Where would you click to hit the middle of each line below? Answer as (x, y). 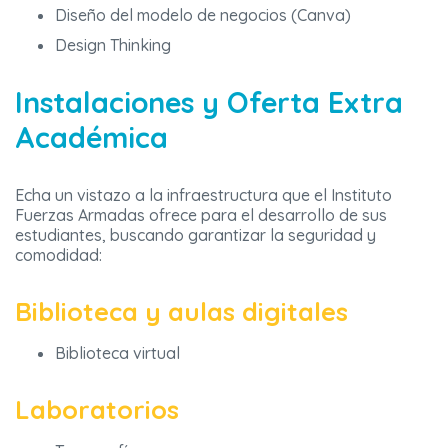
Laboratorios (97, 409)
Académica (91, 137)
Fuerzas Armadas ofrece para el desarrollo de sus (201, 215)
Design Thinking (113, 45)
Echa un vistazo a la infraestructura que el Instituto (203, 195)
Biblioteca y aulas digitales (181, 311)
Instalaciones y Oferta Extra (209, 102)
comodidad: (58, 255)
